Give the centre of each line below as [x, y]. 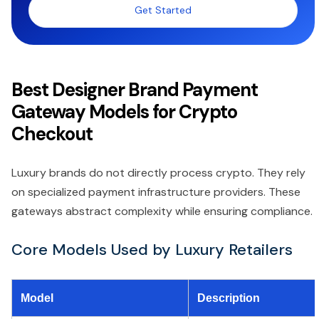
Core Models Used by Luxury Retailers [152, 249]
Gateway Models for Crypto [124, 111]
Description [229, 298]
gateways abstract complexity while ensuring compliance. [162, 211]
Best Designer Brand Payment [135, 89]
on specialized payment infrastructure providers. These [156, 192]
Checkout [52, 134]
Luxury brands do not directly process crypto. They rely [158, 172]
